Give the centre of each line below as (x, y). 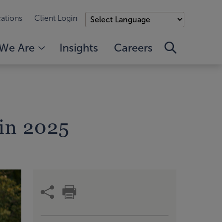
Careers (133, 48)
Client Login (56, 18)
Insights (79, 48)
